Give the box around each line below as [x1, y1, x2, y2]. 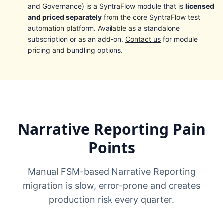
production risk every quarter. [49, 194, 174, 205]
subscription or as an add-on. [28, 35, 125, 43]
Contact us [125, 35, 161, 43]
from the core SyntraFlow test [102, 13, 200, 21]
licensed [185, 2, 214, 10]
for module [161, 35, 198, 43]
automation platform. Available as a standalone [28, 24, 180, 32]
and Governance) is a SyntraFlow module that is [28, 2, 185, 10]
